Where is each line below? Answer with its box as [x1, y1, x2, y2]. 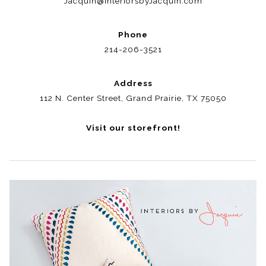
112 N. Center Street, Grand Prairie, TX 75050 [39, 93, 227, 103]
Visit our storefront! [85, 123, 180, 133]
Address [113, 78, 153, 88]
